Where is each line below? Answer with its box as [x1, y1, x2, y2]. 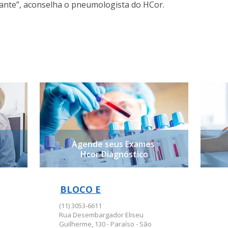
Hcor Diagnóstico [80, 148, 148, 160]
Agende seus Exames [71, 138, 157, 150]
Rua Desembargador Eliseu [59, 210, 144, 220]
